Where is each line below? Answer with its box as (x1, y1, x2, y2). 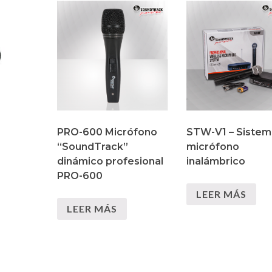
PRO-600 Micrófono (57, 126, 158, 138)
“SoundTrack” (57, 141, 129, 153)
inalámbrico (186, 155, 245, 168)
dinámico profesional (57, 155, 164, 168)
